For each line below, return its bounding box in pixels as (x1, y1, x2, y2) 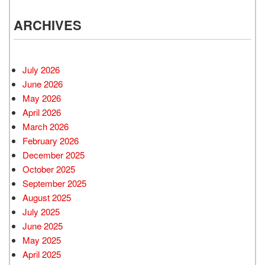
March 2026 (22, 119, 69, 132)
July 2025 (22, 205, 60, 218)
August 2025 (22, 190, 71, 203)
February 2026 (22, 134, 79, 147)
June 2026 (22, 77, 63, 90)
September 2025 (22, 176, 86, 189)
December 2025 (22, 148, 85, 161)
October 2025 (22, 162, 75, 175)
